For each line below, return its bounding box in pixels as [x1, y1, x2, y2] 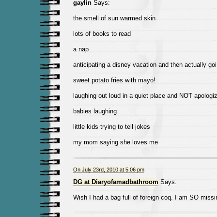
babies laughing [73, 108, 117, 115]
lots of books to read [73, 30, 131, 37]
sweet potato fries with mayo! [73, 77, 155, 84]
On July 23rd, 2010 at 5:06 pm [73, 167, 144, 172]
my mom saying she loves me [73, 139, 158, 146]
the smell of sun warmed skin [73, 15, 155, 22]
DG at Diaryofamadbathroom [73, 178, 158, 186]
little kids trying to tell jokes [73, 123, 150, 130]
